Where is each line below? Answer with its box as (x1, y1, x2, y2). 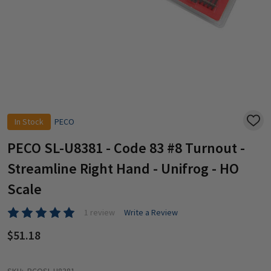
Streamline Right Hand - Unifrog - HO (7, 158, 239, 178)
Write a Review (124, 207, 178, 218)
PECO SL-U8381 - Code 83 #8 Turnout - (7, 138, 245, 157)
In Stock (15, 116, 44, 127)
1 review (84, 207, 115, 218)
